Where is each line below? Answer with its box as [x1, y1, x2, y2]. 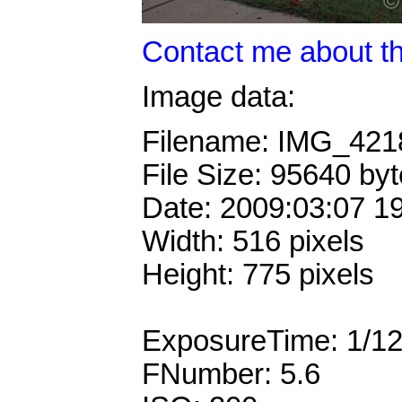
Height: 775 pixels [142, 258, 374, 292]
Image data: [142, 80, 295, 113]
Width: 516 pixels [142, 225, 364, 258]
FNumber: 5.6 [142, 358, 320, 391]
